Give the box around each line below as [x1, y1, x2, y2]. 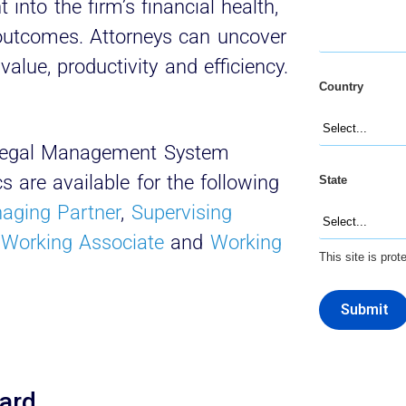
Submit [340, 301, 388, 319]
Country [318, 79, 363, 93]
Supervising [130, 200, 232, 224]
